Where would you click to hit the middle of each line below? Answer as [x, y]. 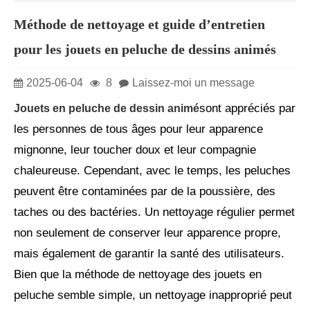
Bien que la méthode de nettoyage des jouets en [138, 275]
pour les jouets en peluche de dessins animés [145, 49]
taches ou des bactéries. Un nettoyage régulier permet [154, 212]
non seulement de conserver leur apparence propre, [147, 233]
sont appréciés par [247, 109]
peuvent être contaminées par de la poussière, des [145, 192]
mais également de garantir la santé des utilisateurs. [149, 254]
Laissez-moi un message [193, 82]
